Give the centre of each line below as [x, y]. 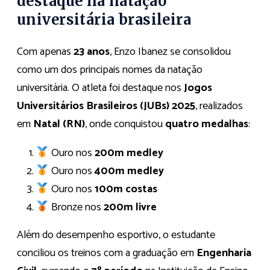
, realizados [219, 106]
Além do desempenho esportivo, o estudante [116, 235]
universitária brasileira [104, 19]
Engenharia [224, 253]
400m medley [129, 171]
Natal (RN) [59, 124]
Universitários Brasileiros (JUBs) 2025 [106, 106]
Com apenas [45, 52]
